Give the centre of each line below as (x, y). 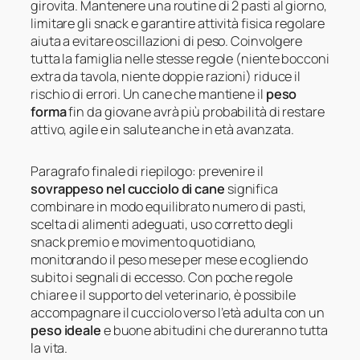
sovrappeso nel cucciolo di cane (128, 188)
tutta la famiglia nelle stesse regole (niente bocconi (180, 58)
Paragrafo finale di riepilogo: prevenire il (147, 171)
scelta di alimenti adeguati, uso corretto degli (162, 224)
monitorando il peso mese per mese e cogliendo (169, 259)
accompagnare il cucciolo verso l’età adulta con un (178, 312)
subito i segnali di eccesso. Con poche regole (162, 277)
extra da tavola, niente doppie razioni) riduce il (166, 76)
